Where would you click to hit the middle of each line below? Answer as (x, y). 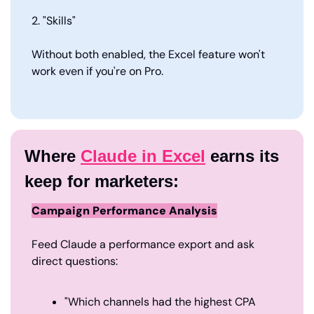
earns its (242, 156)
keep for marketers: (102, 181)
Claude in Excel (143, 156)
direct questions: (75, 261)
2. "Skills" (54, 20)
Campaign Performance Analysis (124, 210)
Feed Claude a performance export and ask (143, 244)
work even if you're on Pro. (97, 71)
